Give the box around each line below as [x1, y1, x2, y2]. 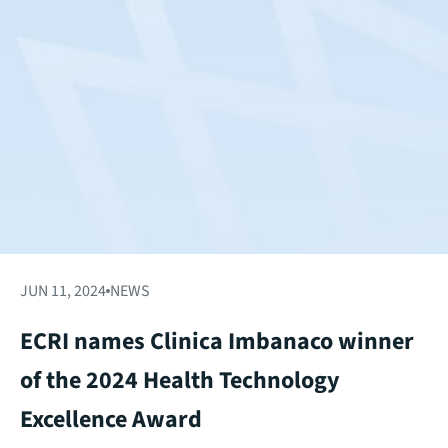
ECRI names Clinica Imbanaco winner [20, 323, 414, 359]
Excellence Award [20, 401, 202, 437]
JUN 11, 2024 [20, 279, 106, 302]
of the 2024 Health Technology [20, 362, 340, 398]
